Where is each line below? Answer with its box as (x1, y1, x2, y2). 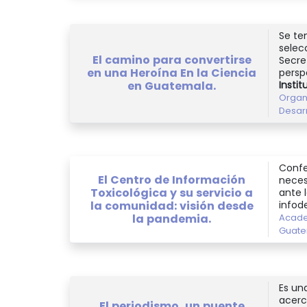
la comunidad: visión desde (90, 197, 254, 214)
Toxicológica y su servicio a (90, 184, 253, 201)
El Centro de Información (98, 171, 245, 188)
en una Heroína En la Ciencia (87, 65, 256, 82)
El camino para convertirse (92, 52, 251, 69)
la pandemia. (132, 210, 211, 227)
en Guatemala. (127, 78, 216, 95)
